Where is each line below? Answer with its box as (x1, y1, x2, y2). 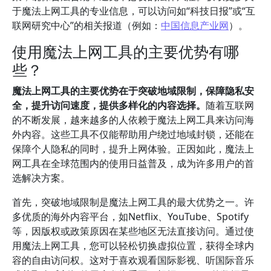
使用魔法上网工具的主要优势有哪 (12, 41, 239, 62)
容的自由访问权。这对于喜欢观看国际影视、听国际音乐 (12, 253, 254, 267)
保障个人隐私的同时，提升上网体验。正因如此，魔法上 (12, 142, 254, 155)
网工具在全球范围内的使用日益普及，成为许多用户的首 (12, 157, 254, 170)
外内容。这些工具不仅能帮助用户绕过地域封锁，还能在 (12, 128, 254, 141)
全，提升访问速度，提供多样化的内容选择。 (12, 99, 206, 112)
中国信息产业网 (161, 19, 229, 32)
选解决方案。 (12, 171, 70, 184)
